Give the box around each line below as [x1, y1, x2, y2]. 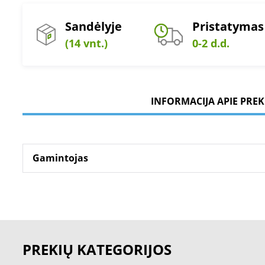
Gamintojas [33, 151, 88, 164]
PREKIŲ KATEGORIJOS [22, 240, 172, 259]
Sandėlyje [65, 18, 122, 34]
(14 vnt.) [65, 36, 108, 50]
